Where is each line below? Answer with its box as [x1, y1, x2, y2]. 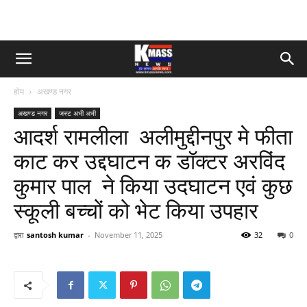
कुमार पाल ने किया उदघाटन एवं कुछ [14, 173, 293, 199]
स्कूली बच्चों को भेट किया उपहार [14, 198, 258, 224]
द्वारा [14, 230, 23, 240]
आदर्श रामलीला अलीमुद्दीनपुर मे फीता [14, 124, 293, 150]
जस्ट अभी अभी [59, 108, 96, 118]
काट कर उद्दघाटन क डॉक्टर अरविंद [14, 149, 285, 175]
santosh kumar [27, 230, 84, 240]
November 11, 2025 [95, 230, 162, 240]
